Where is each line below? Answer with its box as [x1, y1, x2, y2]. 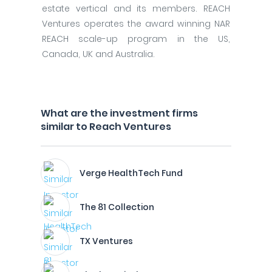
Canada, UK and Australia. [42, 48, 155, 60]
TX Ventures [80, 235, 133, 247]
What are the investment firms [41, 106, 198, 120]
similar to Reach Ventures [41, 120, 171, 134]
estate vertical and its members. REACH [42, 2, 230, 15]
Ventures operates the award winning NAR [42, 18, 230, 30]
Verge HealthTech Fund [80, 167, 183, 179]
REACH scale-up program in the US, [42, 33, 230, 45]
